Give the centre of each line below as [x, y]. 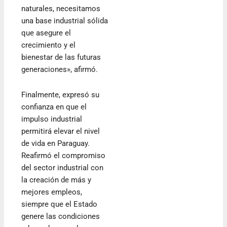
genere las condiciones [61, 216]
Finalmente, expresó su [61, 94]
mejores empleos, [52, 192]
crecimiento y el [49, 45]
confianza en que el [54, 107]
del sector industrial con [63, 167]
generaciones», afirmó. [60, 69]
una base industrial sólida [65, 21]
